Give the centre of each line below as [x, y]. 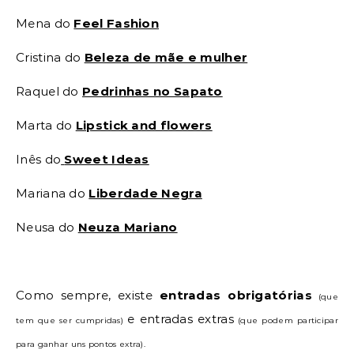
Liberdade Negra [145, 194]
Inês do [39, 160]
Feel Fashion [117, 24]
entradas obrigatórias [235, 296]
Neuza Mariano [128, 228]
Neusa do [47, 228]
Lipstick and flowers [144, 126]
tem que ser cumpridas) [72, 321]
